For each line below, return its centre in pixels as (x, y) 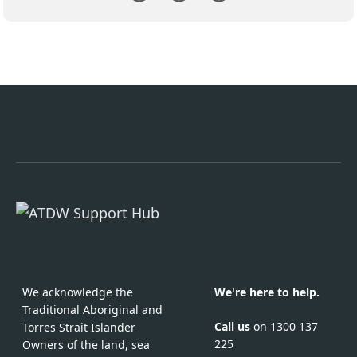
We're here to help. (267, 292)
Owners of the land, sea (86, 345)
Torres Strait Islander (79, 328)
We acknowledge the (78, 292)
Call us (234, 327)
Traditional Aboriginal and (92, 310)
